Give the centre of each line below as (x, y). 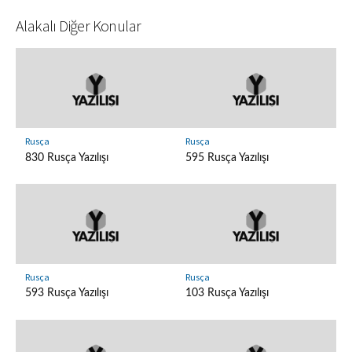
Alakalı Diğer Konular (79, 26)
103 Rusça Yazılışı (227, 293)
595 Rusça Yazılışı (227, 157)
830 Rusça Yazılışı (66, 157)
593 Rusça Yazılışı (66, 293)
